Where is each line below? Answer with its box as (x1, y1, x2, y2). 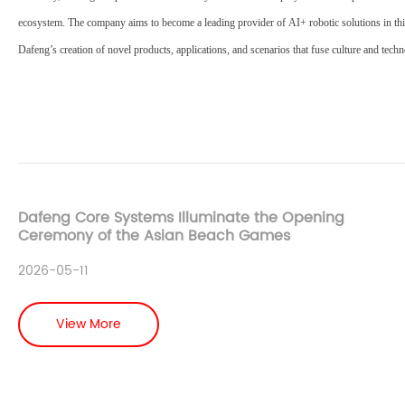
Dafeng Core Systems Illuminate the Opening (18, 205, 344, 230)
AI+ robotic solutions (288, 15, 381, 29)
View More (56, 313, 121, 334)
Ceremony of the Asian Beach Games (18, 223, 290, 248)
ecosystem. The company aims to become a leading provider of (18, 15, 288, 29)
